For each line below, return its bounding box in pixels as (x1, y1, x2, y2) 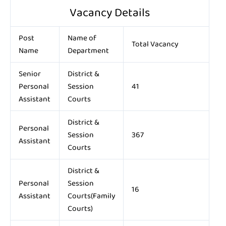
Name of (67, 31, 96, 44)
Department (67, 44, 109, 57)
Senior (18, 67, 41, 80)
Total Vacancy (131, 37, 179, 50)
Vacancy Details (67, 3, 152, 22)
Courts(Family (67, 189, 116, 202)
